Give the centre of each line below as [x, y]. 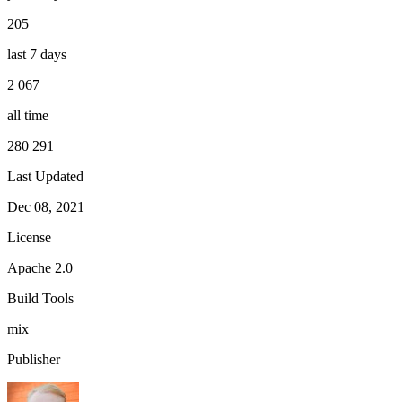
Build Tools [40, 299]
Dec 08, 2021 [46, 207]
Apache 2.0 [40, 268]
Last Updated [45, 177]
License [29, 238]
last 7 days [37, 55]
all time [28, 116]
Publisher [34, 360]
